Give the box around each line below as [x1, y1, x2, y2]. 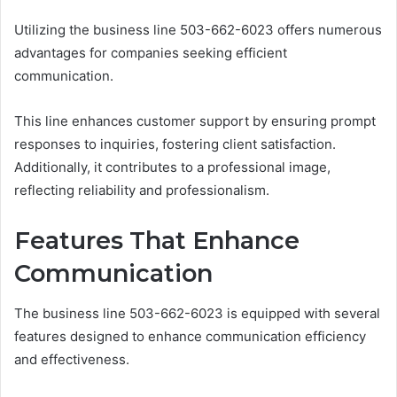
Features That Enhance [14, 226, 300, 256]
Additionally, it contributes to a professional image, [14, 159, 331, 176]
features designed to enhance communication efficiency [14, 327, 366, 345]
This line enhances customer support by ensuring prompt [14, 113, 376, 130]
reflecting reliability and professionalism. [14, 182, 269, 199]
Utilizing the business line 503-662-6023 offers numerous [14, 21, 382, 39]
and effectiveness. [14, 350, 129, 368]
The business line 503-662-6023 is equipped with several [14, 304, 380, 322]
